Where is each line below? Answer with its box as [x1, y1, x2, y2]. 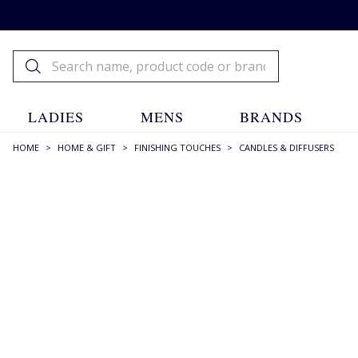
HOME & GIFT [58, 141, 116, 153]
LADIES [28, 107, 85, 126]
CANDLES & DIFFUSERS [239, 141, 334, 153]
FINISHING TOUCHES [134, 141, 221, 153]
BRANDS [240, 107, 304, 126]
